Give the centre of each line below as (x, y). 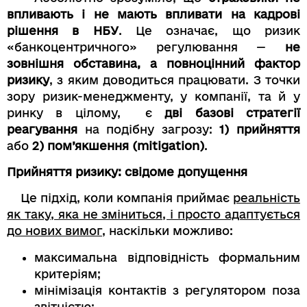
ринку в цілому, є (86, 112)
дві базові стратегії (233, 112)
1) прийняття (260, 129)
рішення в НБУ (63, 30)
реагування (42, 129)
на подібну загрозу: (149, 129)
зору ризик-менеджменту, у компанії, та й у (153, 96)
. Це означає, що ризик (209, 30)
